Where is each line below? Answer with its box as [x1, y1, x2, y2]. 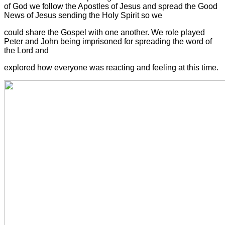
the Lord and [4, 46, 49, 55]
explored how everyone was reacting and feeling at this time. [4, 63, 218, 72]
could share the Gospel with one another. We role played [4, 28, 205, 37]
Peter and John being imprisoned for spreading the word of [4, 37, 212, 46]
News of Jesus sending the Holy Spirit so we [4, 11, 162, 20]
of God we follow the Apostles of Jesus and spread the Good [4, 2, 217, 11]
